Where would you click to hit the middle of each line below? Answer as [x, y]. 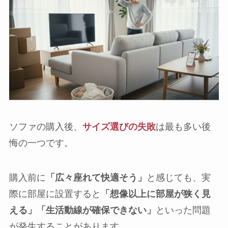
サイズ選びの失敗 [119, 126]
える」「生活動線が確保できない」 [82, 210]
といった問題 [183, 210]
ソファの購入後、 [46, 126]
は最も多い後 [183, 126]
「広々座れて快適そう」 [96, 177]
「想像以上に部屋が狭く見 [155, 194]
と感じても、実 [178, 177]
